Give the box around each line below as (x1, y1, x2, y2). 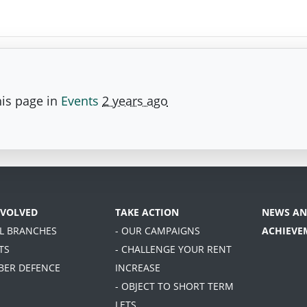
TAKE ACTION (114, 205, 179, 219)
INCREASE (114, 260, 160, 274)
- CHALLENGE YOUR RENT (114, 242, 232, 256)
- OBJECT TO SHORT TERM (114, 279, 234, 293)
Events (61, 92, 99, 109)
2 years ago (102, 92, 168, 109)
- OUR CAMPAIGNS (114, 223, 200, 237)
